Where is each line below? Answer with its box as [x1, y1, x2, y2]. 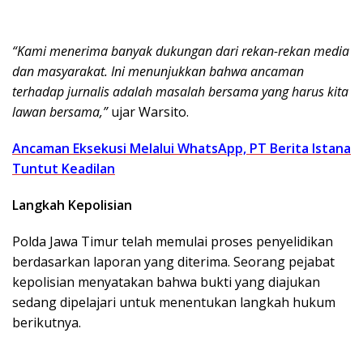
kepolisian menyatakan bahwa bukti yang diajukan [12, 272, 320, 291]
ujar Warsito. [108, 102, 189, 121]
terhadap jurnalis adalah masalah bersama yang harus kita [12, 82, 348, 100]
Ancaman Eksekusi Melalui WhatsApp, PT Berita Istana [12, 139, 351, 157]
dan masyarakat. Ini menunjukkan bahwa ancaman [12, 62, 304, 80]
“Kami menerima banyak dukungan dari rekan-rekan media [12, 41, 349, 60]
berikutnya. [12, 313, 81, 331]
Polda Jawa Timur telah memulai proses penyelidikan [12, 232, 333, 250]
